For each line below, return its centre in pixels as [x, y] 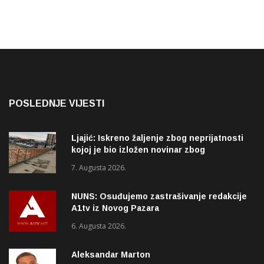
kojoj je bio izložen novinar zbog [138, 150]
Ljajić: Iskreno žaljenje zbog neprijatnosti [157, 138]
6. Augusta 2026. [99, 226]
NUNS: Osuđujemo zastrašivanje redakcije [159, 197]
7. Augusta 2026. [99, 168]
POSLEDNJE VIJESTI [57, 104]
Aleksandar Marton [111, 255]
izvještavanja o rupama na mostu [139, 162]
